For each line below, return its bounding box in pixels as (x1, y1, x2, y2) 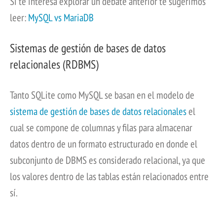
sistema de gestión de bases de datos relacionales (10, 105, 186, 118)
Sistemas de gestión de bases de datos (10, 40, 166, 56)
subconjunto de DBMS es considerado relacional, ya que (10, 153, 205, 167)
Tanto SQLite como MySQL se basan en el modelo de (10, 88, 194, 102)
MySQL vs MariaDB (28, 11, 94, 25)
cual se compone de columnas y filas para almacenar (10, 121, 192, 134)
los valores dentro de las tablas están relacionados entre (10, 170, 209, 183)
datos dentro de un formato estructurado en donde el (10, 137, 197, 150)
